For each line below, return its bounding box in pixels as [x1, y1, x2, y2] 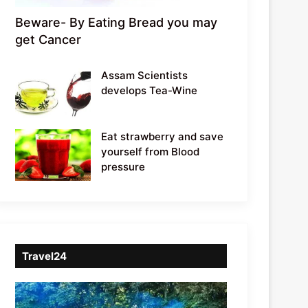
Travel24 [22, 249, 67, 263]
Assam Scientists [101, 68, 188, 82]
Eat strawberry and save [101, 129, 224, 143]
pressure [101, 159, 146, 173]
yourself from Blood [101, 144, 200, 158]
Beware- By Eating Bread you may [15, 14, 218, 30]
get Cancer [15, 32, 82, 47]
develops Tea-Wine [101, 83, 198, 97]
